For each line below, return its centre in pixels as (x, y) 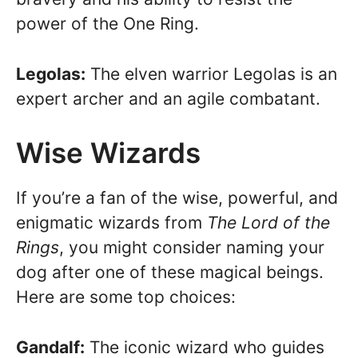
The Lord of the (268, 223)
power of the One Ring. (107, 24)
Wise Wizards (108, 153)
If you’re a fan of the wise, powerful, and (177, 198)
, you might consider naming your (192, 248)
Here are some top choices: (126, 297)
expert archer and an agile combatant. (168, 98)
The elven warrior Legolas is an (211, 74)
